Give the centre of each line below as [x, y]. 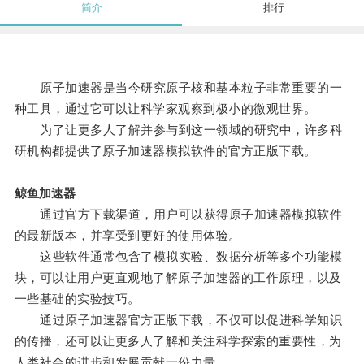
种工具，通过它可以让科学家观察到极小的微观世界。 [165, 109]
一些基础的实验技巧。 [77, 299]
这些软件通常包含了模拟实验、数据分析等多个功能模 [178, 257]
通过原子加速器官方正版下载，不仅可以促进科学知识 [178, 320]
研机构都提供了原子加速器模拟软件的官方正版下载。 [165, 151]
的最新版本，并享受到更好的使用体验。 [128, 236]
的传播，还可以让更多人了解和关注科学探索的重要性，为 [178, 341]
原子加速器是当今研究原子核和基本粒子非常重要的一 [178, 88]
